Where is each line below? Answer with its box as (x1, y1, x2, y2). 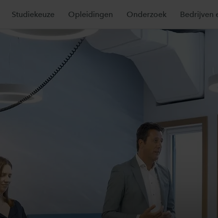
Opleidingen (68, 10, 113, 19)
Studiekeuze (12, 10, 54, 19)
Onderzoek (127, 10, 166, 19)
